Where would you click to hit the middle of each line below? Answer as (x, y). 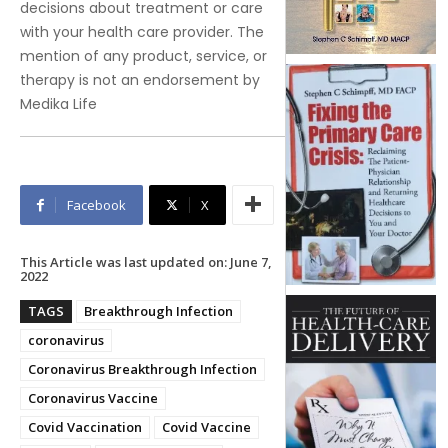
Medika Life (58, 103)
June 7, (251, 261)
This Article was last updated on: (123, 261)
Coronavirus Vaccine (93, 397)
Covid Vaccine (206, 426)
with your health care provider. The (142, 31)
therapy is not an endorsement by (140, 79)
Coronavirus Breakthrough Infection (142, 368)
